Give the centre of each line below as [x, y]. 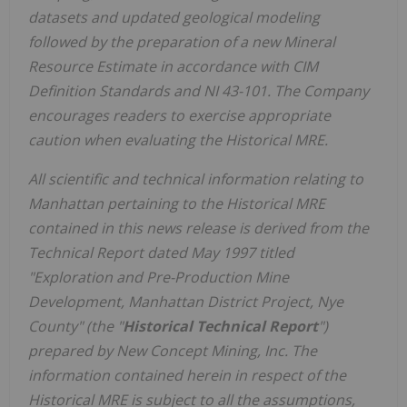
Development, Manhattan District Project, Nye [186, 301]
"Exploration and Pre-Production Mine [159, 277]
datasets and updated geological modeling [174, 17]
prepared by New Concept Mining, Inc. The [173, 350]
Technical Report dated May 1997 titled [161, 252]
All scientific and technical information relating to [196, 179]
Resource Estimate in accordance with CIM [173, 66]
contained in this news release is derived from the [199, 228]
